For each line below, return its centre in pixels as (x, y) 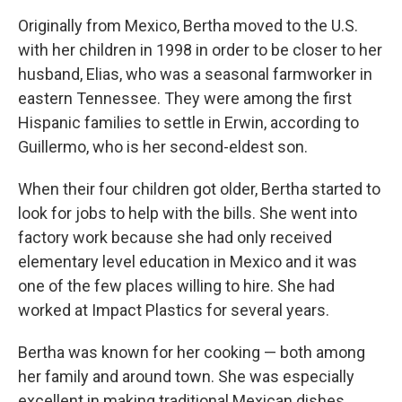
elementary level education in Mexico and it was (188, 262)
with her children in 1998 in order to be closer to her (200, 50)
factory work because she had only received (175, 237)
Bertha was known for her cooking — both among (192, 352)
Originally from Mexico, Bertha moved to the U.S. (188, 26)
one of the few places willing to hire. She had (176, 286)
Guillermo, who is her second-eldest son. (163, 147)
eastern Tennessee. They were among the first (185, 98)
